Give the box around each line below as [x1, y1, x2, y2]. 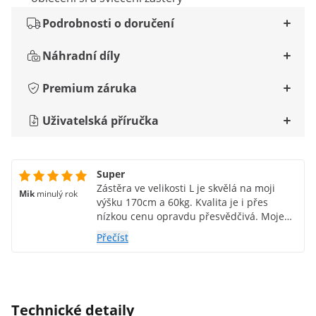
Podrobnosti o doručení [42, 16, 174, 31]
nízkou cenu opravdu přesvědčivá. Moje [97, 209, 284, 223]
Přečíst [97, 231, 128, 244]
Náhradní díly [42, 48, 120, 63]
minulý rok [37, 188, 78, 200]
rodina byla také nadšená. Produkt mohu [97, 224, 289, 237]
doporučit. [97, 238, 145, 251]
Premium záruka [42, 80, 137, 96]
